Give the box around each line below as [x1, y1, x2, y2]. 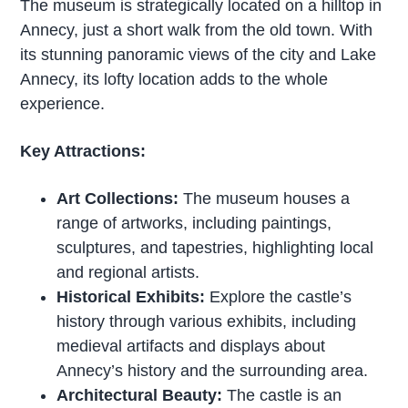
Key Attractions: [20, 142, 147, 161]
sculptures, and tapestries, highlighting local [56, 239, 374, 257]
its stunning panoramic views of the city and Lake [20, 46, 377, 65]
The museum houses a [178, 189, 351, 208]
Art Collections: [56, 189, 179, 208]
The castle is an [222, 386, 342, 404]
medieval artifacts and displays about [56, 337, 326, 355]
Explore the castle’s [205, 288, 352, 306]
